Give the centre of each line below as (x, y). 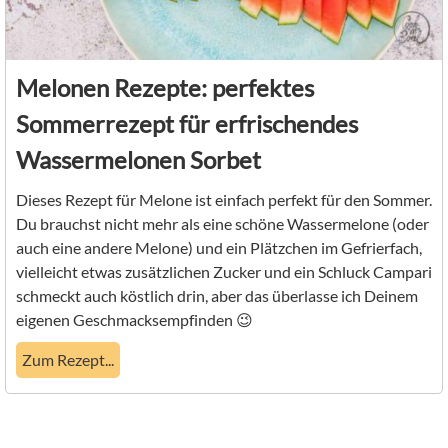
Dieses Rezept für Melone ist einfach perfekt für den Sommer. (224, 200)
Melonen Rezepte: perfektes (165, 88)
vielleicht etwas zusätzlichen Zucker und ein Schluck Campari (224, 272)
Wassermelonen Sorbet (138, 160)
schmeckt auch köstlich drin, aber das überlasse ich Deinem (217, 296)
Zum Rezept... (68, 360)
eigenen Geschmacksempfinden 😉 (134, 320)
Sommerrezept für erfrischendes (187, 124)
